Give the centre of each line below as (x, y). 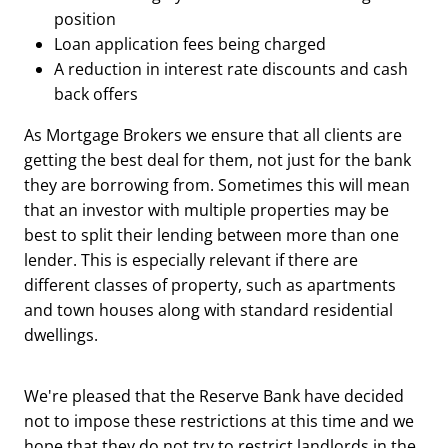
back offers (96, 93)
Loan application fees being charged (190, 43)
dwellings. (61, 334)
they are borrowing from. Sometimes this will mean (217, 184)
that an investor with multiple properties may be (206, 209)
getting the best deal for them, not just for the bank (217, 159)
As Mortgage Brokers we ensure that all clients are (213, 134)
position (85, 18)
